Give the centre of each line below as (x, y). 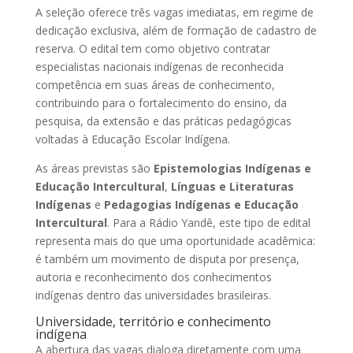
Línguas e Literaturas (232, 186)
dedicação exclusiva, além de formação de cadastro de (176, 30)
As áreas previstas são (94, 168)
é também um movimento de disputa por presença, (167, 258)
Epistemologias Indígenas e (232, 168)
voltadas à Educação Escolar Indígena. (132, 139)
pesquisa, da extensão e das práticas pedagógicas (163, 121)
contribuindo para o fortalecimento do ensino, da (161, 102)
